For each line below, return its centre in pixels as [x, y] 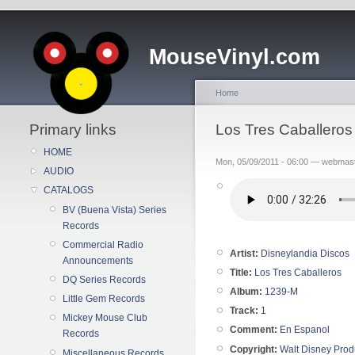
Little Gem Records [104, 299]
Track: [244, 311]
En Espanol [305, 330]
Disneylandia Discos [305, 253]
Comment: [254, 330]
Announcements [98, 260]
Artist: [244, 253]
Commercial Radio [103, 244]
